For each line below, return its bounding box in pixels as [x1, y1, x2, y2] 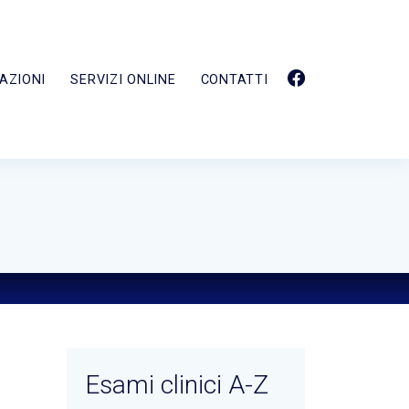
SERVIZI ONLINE [70, 71, 176, 88]
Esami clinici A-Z [85, 370, 268, 401]
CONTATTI [200, 71, 268, 88]
